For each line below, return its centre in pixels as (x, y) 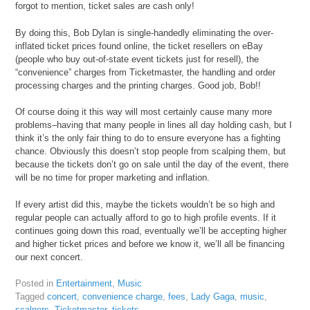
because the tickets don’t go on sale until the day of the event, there (152, 165)
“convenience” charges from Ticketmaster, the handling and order (146, 72)
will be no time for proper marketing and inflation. (113, 178)
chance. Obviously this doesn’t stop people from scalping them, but (151, 152)
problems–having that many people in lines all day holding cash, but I (154, 125)
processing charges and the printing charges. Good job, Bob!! (138, 85)
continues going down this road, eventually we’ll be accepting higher (151, 230)
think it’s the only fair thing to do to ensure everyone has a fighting (148, 138)
